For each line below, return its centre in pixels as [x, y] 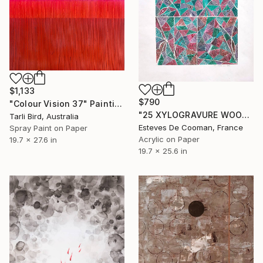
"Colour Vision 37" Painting [119, 104]
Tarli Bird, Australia [44, 117]
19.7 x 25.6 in [163, 151]
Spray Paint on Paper [48, 128]
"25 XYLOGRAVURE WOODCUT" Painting [246, 114]
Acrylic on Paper [169, 139]
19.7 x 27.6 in [33, 140]
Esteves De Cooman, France [191, 127]
